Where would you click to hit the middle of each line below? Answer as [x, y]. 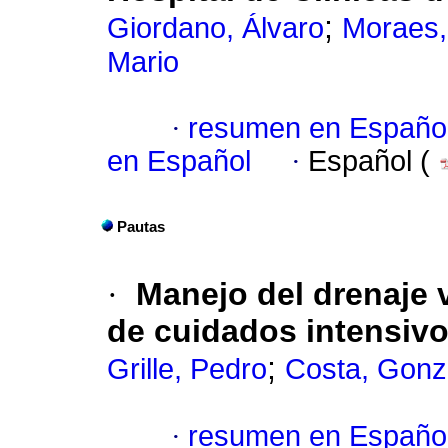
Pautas [141, 227]
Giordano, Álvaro [215, 28]
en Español [179, 161]
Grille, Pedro [187, 369]
